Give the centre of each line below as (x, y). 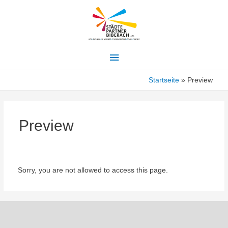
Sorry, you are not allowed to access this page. (93, 170)
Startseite (164, 80)
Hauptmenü (138, 55)
